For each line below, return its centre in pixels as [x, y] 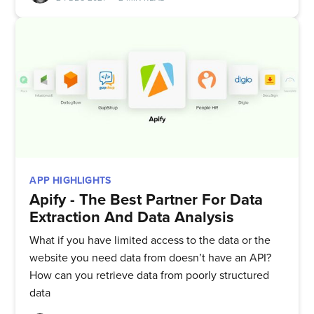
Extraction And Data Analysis [132, 217]
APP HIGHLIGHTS [70, 180]
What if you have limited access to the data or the [150, 241]
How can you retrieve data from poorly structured [150, 276]
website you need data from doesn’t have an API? [151, 258]
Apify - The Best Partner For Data [146, 199]
